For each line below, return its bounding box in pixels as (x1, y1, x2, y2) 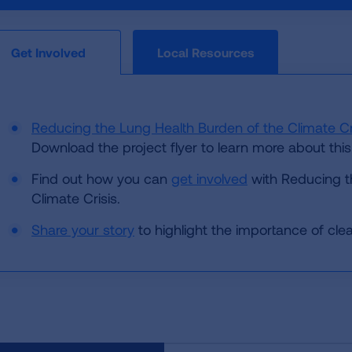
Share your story (31, 221, 134, 239)
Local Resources (156, 44, 255, 60)
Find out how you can (31, 170, 171, 188)
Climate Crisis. (31, 189, 120, 207)
